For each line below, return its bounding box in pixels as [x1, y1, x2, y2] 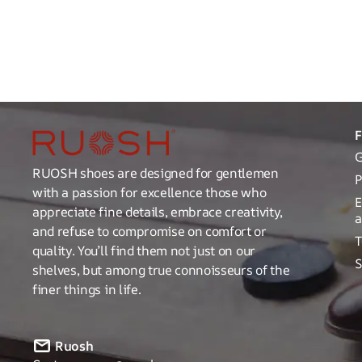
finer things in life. [32, 280, 141, 298]
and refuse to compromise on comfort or [32, 222, 267, 240]
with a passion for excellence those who [32, 183, 267, 201]
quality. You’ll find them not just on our [32, 242, 255, 259]
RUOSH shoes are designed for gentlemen [32, 164, 279, 182]
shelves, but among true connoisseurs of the [32, 261, 290, 279]
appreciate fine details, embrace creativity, [32, 203, 283, 221]
